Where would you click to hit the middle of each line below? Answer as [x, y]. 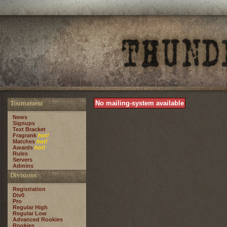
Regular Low [30, 213]
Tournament [27, 103]
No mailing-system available [140, 103]
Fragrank [25, 135]
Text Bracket [29, 129]
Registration [29, 189]
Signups [24, 123]
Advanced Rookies [38, 219]
